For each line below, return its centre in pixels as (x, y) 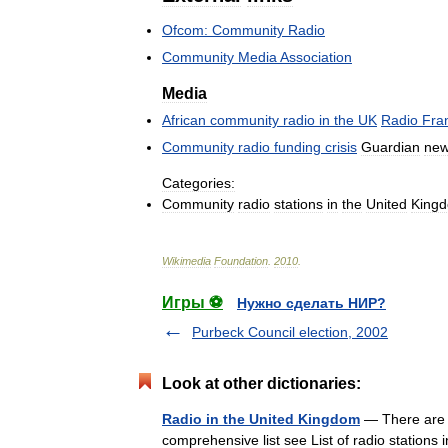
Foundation (241, 260)
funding (297, 146)
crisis (341, 146)
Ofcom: (185, 29)
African (184, 119)
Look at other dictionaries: (261, 383)
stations (298, 203)
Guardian (390, 146)
